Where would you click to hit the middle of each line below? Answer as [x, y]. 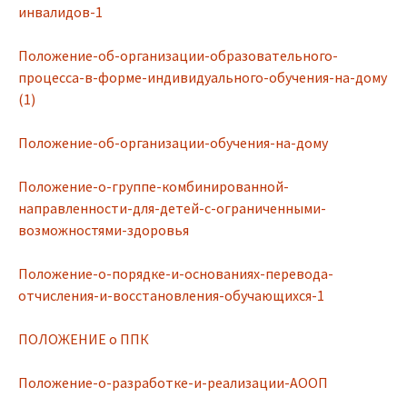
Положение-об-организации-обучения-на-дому [173, 143]
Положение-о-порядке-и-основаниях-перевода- [176, 273]
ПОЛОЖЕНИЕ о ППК [84, 339]
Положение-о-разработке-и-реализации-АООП [173, 382]
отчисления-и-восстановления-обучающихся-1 [171, 295]
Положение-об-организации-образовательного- [178, 55]
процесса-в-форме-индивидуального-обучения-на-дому [203, 77]
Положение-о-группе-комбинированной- [154, 186]
